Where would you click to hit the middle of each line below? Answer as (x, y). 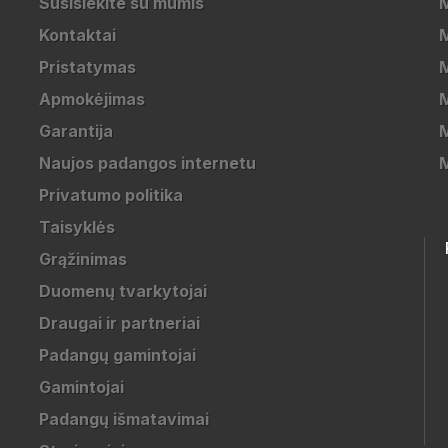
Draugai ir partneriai (119, 323)
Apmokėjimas (91, 99)
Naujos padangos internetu (147, 163)
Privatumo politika (110, 195)
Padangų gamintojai (117, 355)
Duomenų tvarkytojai (122, 291)
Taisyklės (76, 227)
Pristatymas (87, 67)
